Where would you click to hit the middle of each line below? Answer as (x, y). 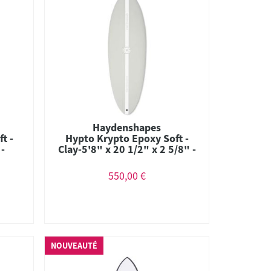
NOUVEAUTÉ (74, 246)
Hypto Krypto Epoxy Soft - (127, 138)
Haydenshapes (127, 127)
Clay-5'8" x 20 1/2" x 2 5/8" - (127, 149)
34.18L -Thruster (127, 160)
